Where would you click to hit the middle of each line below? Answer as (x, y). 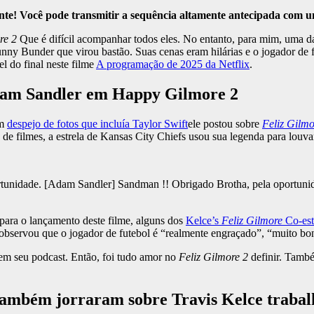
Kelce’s (204, 221)
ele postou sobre (225, 124)
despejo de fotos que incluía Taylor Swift (97, 124)
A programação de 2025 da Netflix (173, 64)
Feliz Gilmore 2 (213, 257)
